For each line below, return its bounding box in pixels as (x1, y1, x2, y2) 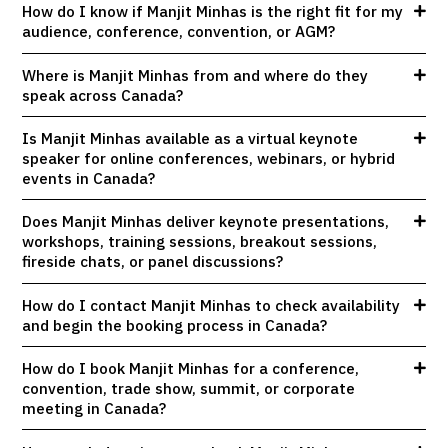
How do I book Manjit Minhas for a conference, (22, 358, 360, 379)
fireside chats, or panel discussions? (22, 251, 284, 272)
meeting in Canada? (22, 398, 167, 419)
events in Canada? (22, 168, 156, 189)
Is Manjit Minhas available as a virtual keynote (22, 128, 359, 149)
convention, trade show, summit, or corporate (22, 378, 356, 399)
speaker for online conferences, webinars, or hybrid (22, 148, 396, 169)
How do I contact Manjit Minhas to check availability (22, 294, 401, 315)
